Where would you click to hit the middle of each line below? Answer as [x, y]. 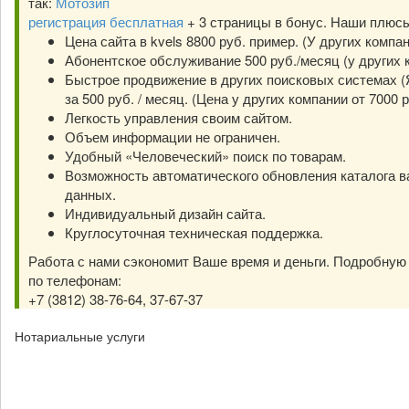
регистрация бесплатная [106, 21]
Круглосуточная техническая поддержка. [194, 232]
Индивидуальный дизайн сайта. [165, 213]
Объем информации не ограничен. [173, 136]
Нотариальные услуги [80, 336]
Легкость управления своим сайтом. [178, 117]
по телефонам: [75, 280]
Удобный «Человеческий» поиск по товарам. [205, 156]
